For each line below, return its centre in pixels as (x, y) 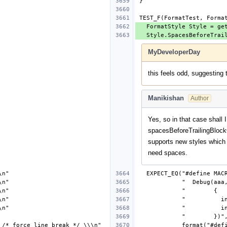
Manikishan (166, 98)
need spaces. (168, 153)
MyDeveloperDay (174, 52)
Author (200, 98)
